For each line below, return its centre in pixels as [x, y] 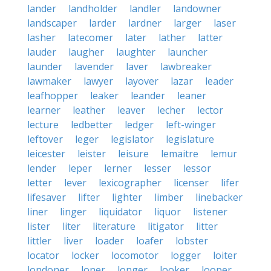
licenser [191, 183]
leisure [133, 154]
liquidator [120, 212]
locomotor [135, 255]
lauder [42, 52]
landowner [197, 8]
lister [39, 226]
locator [43, 255]
